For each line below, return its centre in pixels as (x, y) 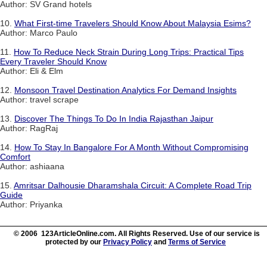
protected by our (74, 242)
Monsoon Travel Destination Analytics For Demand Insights (125, 90)
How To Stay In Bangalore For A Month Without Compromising (131, 147)
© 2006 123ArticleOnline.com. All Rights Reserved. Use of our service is (136, 233)
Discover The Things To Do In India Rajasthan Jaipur (114, 118)
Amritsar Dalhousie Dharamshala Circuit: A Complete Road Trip (133, 185)
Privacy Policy (128, 242)
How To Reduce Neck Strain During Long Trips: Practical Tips (129, 52)
